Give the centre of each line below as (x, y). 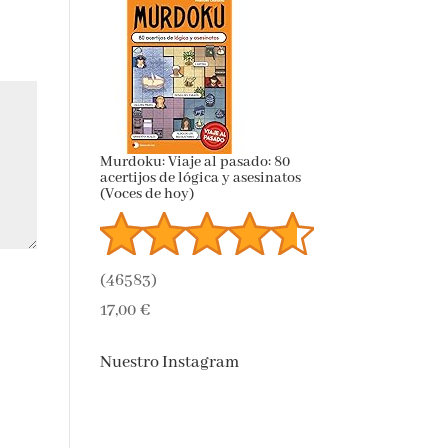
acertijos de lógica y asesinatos (200, 178)
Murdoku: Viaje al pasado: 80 (194, 162)
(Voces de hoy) (146, 194)
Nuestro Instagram (169, 363)
